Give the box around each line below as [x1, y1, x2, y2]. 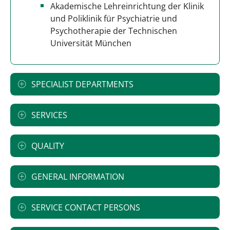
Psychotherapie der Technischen [50, 25, 177, 37]
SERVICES [31, 109, 67, 121]
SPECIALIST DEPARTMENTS [31, 79, 133, 90]
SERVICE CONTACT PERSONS [31, 202, 140, 214]
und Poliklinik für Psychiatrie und [50, 13, 177, 25]
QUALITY [31, 140, 64, 152]
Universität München [50, 37, 131, 49]
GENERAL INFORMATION [31, 171, 124, 183]
